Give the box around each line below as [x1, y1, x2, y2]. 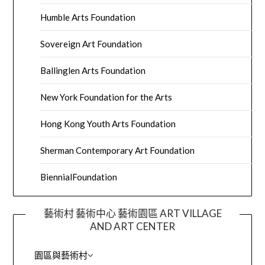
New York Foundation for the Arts [40, 92, 173, 103]
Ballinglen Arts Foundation [40, 65, 146, 76]
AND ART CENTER [90, 220, 175, 233]
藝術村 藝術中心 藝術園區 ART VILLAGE [43, 207, 222, 220]
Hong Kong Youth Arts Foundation [40, 118, 176, 130]
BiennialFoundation [40, 172, 118, 183]
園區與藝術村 [34, 250, 88, 261]
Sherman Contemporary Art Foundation [40, 145, 195, 156]
